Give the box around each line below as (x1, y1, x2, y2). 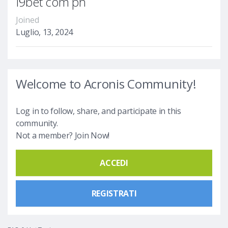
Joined (16, 14, 39, 25)
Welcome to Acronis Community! (16, 75, 196, 92)
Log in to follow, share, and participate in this (16, 105, 181, 117)
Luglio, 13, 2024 (16, 26, 73, 38)
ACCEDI (100, 157, 128, 168)
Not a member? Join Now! (16, 129, 110, 141)
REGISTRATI (91, 187, 137, 199)
